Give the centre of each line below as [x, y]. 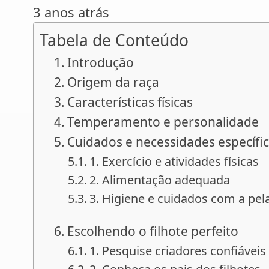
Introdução [101, 62]
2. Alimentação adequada [160, 180]
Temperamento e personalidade [163, 122]
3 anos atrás [71, 12]
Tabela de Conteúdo [114, 40]
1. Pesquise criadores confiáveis [178, 250]
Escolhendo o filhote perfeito [153, 231]
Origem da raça [113, 82]
